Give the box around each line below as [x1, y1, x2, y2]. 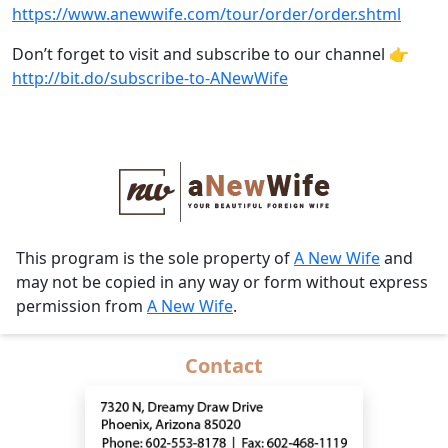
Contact [185, 352, 263, 379]
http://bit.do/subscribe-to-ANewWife [12, 67, 288, 89]
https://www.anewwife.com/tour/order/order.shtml [12, 3, 401, 25]
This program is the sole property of [16, 247, 294, 269]
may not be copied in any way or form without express [16, 271, 428, 293]
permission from [16, 295, 147, 317]
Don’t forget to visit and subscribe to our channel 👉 [12, 43, 409, 65]
